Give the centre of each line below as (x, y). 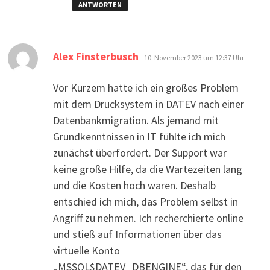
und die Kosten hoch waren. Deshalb (134, 185)
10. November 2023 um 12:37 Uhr (194, 57)
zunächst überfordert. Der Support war (140, 152)
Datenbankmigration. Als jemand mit (136, 120)
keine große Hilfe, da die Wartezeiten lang (147, 169)
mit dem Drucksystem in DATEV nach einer (148, 104)
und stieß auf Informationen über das (137, 234)
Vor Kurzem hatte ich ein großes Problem (146, 87)
